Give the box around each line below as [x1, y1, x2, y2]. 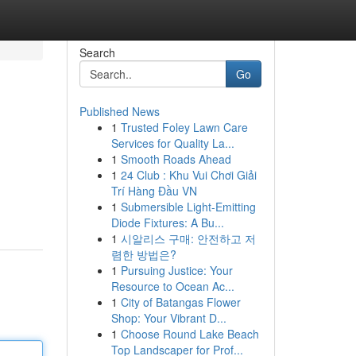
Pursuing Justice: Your [120, 262, 233, 278]
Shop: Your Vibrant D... [110, 310, 226, 326]
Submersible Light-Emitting [120, 199, 256, 215]
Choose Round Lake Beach [120, 326, 259, 342]
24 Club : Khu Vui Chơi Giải [120, 167, 257, 183]
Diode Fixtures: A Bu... [110, 215, 224, 230]
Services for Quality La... [110, 135, 234, 151]
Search [79, 44, 115, 60]
